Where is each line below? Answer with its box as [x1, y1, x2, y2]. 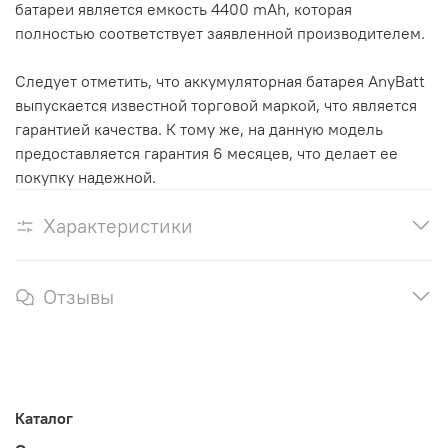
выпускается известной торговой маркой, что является [15, 94, 417, 115]
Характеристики [43, 212, 193, 238]
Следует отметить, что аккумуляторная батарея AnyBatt [15, 70, 425, 91]
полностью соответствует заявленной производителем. [15, 22, 425, 43]
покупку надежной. [15, 166, 156, 187]
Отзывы [43, 283, 114, 309]
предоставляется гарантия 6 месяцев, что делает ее [15, 142, 398, 163]
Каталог [15, 408, 73, 429]
